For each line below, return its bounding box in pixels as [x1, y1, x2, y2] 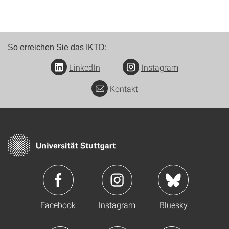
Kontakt [109, 83, 138, 95]
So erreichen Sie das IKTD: [8, 43, 107, 52]
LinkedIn [69, 62, 100, 73]
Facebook [40, 199, 76, 211]
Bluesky [159, 199, 188, 211]
